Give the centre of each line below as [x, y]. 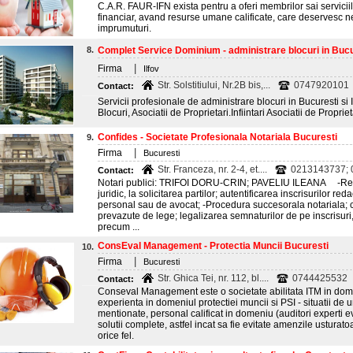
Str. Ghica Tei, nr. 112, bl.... [213, 278]
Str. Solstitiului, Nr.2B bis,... [214, 85]
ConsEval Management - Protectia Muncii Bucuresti [213, 246]
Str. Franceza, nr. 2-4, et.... [212, 169]
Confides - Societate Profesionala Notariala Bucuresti [217, 137]
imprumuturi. [128, 28]
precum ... [119, 227]
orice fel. [116, 336]
